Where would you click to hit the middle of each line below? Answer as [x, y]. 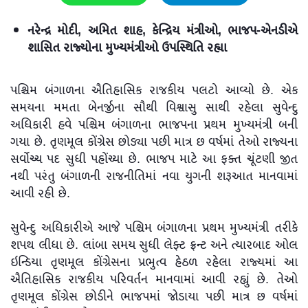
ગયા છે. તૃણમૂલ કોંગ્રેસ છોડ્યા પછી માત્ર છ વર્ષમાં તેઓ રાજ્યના [154, 143]
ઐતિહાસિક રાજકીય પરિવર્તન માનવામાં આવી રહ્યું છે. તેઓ [154, 280]
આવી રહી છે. [40, 194]
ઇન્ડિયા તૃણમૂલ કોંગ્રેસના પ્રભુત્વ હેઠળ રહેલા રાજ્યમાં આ [154, 263]
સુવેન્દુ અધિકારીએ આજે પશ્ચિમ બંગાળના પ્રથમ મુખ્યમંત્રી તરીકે [154, 229]
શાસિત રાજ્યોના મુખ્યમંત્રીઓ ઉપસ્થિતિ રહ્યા [129, 48]
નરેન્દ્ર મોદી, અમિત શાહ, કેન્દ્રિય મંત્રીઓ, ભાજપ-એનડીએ [163, 31]
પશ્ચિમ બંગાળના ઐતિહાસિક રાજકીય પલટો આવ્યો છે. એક [154, 91]
